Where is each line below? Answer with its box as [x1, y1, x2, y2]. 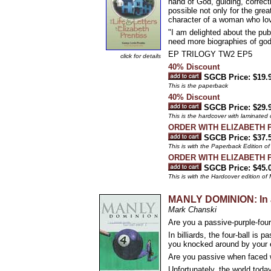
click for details [120, 53, 161, 59]
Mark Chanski [168, 205, 217, 214]
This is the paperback [168, 82, 228, 89]
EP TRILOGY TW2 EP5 [168, 50, 252, 59]
